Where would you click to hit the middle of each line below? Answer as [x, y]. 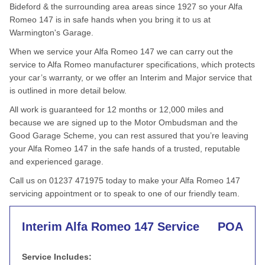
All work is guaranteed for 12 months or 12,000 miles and [117, 109]
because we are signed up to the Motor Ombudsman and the [124, 122]
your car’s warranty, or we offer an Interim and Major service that [131, 77]
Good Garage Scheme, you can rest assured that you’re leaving [129, 135]
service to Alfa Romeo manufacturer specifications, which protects [132, 64]
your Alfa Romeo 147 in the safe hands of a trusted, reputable [125, 148]
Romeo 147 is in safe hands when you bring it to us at [110, 20]
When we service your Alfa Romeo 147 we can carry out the [121, 51]
